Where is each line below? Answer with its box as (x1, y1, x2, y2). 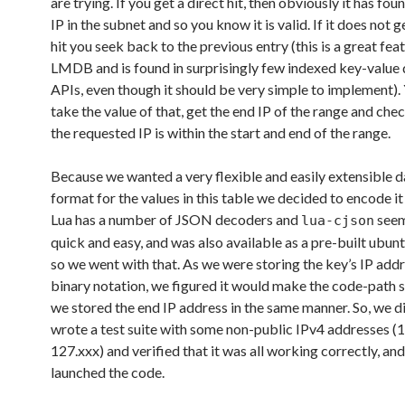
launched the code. (51, 363, 165, 381)
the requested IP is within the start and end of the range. (51, 124, 391, 141)
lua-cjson (301, 212, 374, 229)
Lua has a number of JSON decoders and (51, 211, 301, 228)
